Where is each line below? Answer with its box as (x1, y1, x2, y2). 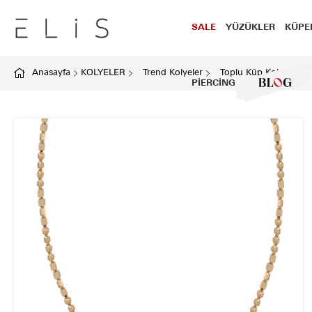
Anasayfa (32, 68, 70, 77)
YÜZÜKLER (226, 23, 275, 32)
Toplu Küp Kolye (220, 68, 288, 77)
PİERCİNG (192, 79, 235, 88)
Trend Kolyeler (143, 68, 203, 77)
